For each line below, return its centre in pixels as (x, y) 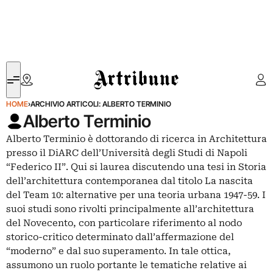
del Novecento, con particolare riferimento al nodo (124, 223)
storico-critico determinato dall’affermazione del (120, 237)
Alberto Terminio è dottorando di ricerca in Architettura (136, 139)
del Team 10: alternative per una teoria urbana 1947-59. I (136, 195)
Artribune (112, 69)
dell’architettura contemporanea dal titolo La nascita (129, 181)
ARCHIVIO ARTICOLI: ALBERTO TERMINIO (101, 104)
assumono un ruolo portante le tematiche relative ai (126, 265)
